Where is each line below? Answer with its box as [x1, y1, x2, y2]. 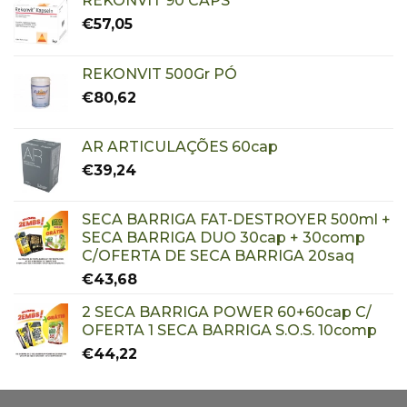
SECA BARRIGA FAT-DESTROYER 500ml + [82, 210, 391, 228]
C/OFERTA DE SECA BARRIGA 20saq [82, 246, 354, 264]
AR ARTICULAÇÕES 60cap [82, 137, 278, 155]
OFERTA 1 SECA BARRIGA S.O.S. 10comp [82, 321, 377, 339]
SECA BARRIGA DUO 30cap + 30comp [82, 228, 365, 246]
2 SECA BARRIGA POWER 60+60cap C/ [82, 303, 372, 321]
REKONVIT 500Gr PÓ [82, 65, 237, 83]
